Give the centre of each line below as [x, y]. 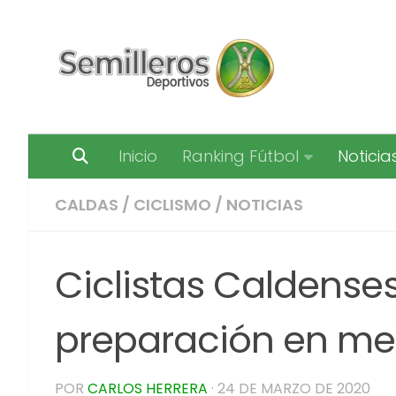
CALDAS [87, 205]
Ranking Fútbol [240, 156]
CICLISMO [172, 205]
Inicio [138, 156]
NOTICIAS [265, 205]
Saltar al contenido [104, 29]
